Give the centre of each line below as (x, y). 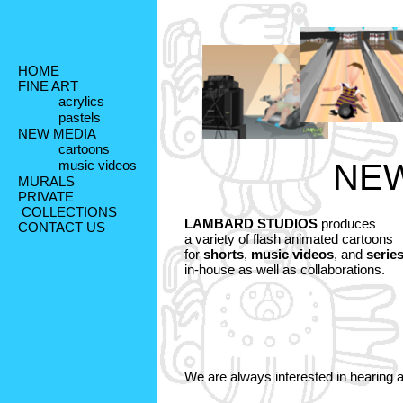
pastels (80, 117)
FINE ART (48, 86)
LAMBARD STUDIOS (251, 224)
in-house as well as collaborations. (287, 269)
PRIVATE (46, 197)
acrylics (81, 101)
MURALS (46, 181)
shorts (224, 254)
